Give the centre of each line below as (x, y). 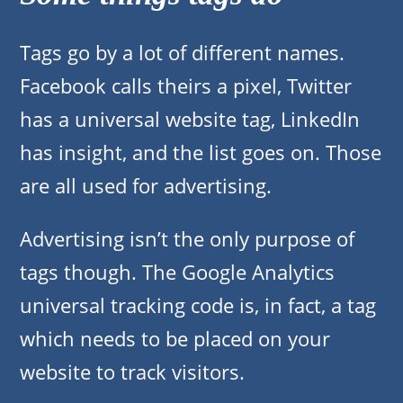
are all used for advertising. (146, 186)
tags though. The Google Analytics (177, 272)
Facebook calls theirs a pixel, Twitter (186, 86)
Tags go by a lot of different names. (182, 53)
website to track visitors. (132, 372)
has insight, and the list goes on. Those (201, 152)
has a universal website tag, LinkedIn (190, 119)
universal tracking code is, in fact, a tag (198, 305)
